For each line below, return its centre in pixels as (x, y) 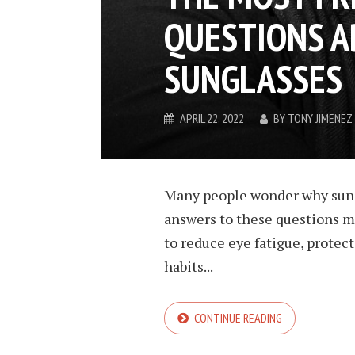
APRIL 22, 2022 (212, 118)
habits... (189, 267)
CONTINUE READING (238, 318)
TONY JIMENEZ (320, 118)
